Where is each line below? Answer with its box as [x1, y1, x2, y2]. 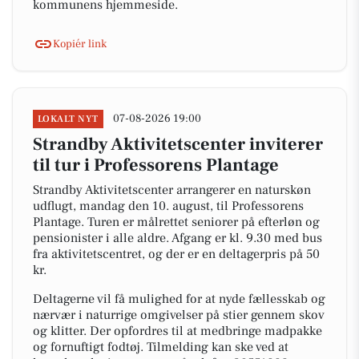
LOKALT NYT [38, 113, 99, 125]
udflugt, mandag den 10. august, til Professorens [33, 198, 304, 214]
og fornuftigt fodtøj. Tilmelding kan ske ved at [33, 339, 288, 355]
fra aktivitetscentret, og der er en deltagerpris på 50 [33, 246, 320, 262]
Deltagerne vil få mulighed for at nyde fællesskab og [33, 291, 325, 307]
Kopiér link [53, 36, 107, 51]
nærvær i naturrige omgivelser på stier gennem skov [33, 307, 325, 323]
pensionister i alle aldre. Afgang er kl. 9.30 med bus [33, 230, 322, 246]
